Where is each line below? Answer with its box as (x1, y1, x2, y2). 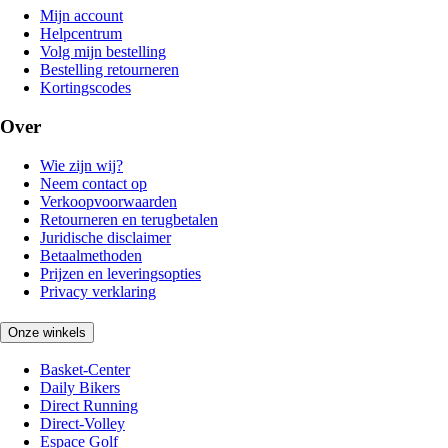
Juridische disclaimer (40, 228, 171, 246)
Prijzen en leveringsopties (40, 264, 201, 282)
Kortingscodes (40, 79, 131, 97)
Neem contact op (40, 174, 147, 192)
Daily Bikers (40, 379, 120, 397)
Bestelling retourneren (40, 61, 179, 79)
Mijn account (40, 7, 123, 25)
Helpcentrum (40, 25, 122, 43)
